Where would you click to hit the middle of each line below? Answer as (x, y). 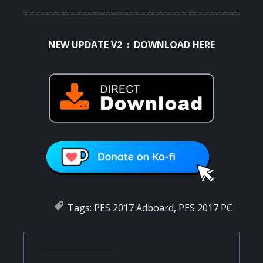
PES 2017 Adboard (134, 208)
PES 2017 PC (205, 208)
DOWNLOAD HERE (174, 45)
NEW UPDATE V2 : (91, 45)
